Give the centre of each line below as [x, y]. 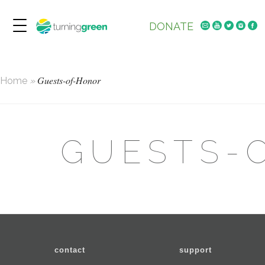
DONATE [171, 26]
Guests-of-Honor [68, 80]
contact [70, 250]
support [195, 250]
